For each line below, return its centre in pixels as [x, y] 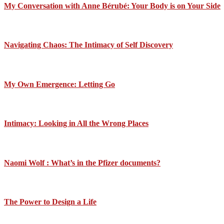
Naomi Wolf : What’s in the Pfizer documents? [82, 162]
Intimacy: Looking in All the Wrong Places [76, 123]
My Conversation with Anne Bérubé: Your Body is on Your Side [112, 5]
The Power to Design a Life [50, 202]
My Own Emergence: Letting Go [59, 84]
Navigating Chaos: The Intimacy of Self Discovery [88, 45]
